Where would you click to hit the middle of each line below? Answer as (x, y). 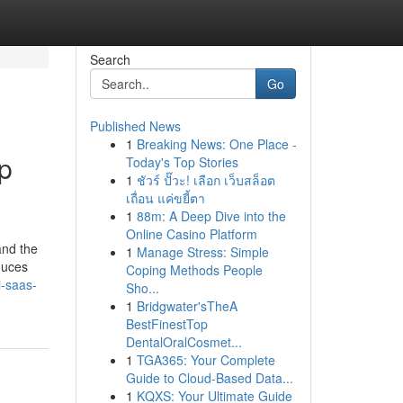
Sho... (142, 288)
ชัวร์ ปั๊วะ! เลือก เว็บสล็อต (206, 180)
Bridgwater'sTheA (187, 306)
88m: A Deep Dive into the (211, 216)
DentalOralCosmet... (184, 342)
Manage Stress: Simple (202, 252)
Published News (135, 126)
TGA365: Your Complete (206, 360)
